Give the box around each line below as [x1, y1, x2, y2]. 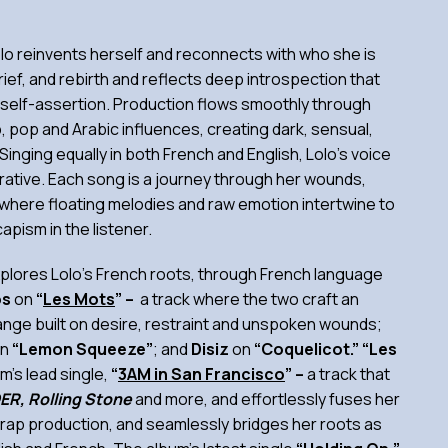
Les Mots [43, 288, 115, 310]
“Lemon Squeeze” [12, 338, 153, 360]
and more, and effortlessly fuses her [132, 388, 400, 410]
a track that [307, 363, 390, 385]
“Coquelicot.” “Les [254, 338, 397, 360]
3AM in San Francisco [118, 363, 285, 385]
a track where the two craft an [137, 288, 359, 310]
